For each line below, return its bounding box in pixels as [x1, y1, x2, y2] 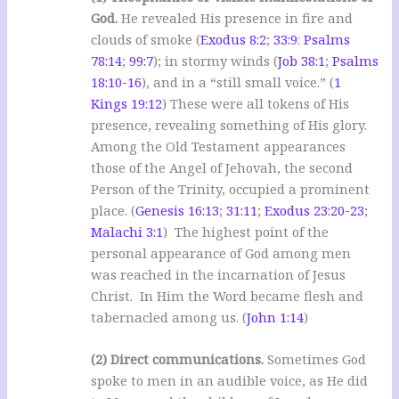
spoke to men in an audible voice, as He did [91, 371, 369, 390]
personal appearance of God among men [91, 243, 352, 262]
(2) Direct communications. [91, 350, 265, 369]
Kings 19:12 [91, 94, 163, 112]
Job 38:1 [278, 51, 326, 69]
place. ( [91, 200, 136, 219]
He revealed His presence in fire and [118, 8, 354, 27]
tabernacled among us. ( [91, 307, 248, 326]
